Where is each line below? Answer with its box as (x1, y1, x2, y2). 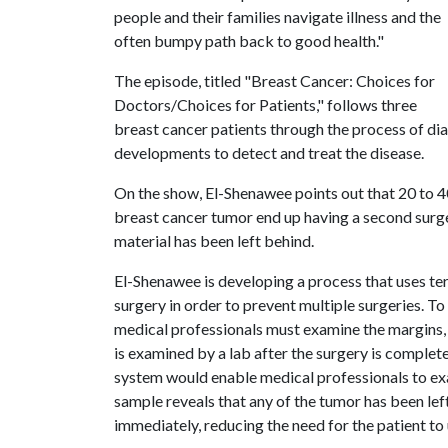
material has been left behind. (114, 231, 314, 250)
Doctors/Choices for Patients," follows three (114, 95, 417, 114)
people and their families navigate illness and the (114, 7, 441, 26)
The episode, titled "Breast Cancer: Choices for (114, 71, 435, 90)
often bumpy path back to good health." (114, 31, 384, 50)
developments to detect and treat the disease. (114, 143, 424, 162)
